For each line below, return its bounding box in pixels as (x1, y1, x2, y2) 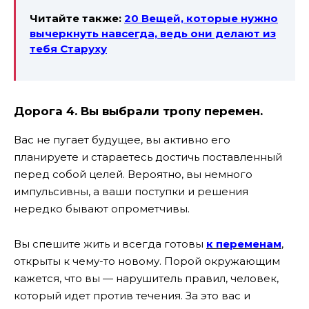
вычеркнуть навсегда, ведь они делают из (30, 26, 276, 40)
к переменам (206, 237, 281, 250)
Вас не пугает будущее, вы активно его (14, 133, 230, 147)
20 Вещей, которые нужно (124, 11, 278, 25)
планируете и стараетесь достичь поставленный (14, 150, 282, 164)
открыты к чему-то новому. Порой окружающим (14, 254, 280, 268)
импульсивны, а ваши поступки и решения (14, 185, 248, 199)
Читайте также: (30, 11, 124, 25)
